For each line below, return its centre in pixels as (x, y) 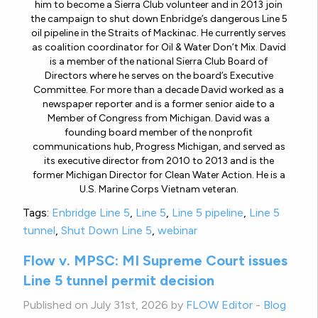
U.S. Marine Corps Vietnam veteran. (159, 189)
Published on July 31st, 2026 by (104, 305)
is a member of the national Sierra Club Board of (159, 61)
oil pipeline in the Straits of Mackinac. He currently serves (159, 33)
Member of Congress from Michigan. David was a (159, 118)
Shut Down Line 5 (106, 230)
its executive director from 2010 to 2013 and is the (159, 160)
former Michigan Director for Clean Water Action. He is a (159, 175)
